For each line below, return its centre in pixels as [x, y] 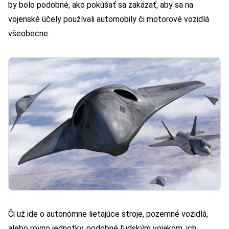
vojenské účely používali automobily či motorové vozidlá [109, 19]
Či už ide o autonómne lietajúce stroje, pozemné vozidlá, [108, 214]
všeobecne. [29, 34]
